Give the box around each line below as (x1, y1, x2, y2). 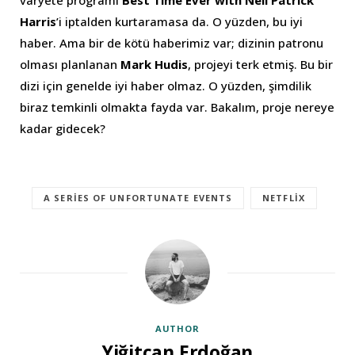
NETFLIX (262, 191, 305, 204)
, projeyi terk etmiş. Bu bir (188, 55, 333, 72)
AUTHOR (155, 322, 200, 334)
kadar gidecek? (20, 120, 105, 136)
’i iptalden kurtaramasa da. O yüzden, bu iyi (56, 13, 303, 29)
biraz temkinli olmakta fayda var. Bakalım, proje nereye (20, 98, 334, 115)
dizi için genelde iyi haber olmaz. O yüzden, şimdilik (20, 77, 311, 94)
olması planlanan (20, 55, 120, 72)
